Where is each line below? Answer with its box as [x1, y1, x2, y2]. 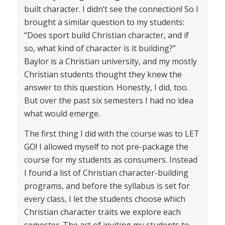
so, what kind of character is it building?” [24, 43, 176, 54]
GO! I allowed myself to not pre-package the [24, 141, 188, 152]
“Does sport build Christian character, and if [24, 30, 189, 41]
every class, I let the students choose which [24, 193, 185, 204]
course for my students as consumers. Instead [24, 154, 197, 165]
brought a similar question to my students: [24, 17, 184, 28]
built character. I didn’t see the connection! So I [24, 4, 198, 15]
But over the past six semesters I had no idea [24, 95, 193, 106]
